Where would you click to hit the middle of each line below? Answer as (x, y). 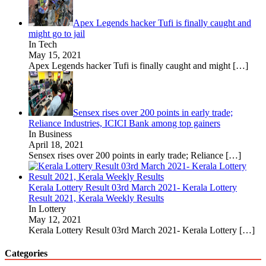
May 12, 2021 (55, 219)
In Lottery (47, 208)
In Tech (43, 44)
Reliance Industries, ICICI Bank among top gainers (124, 123)
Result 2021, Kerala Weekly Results (96, 198)
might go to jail (57, 33)
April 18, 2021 (56, 144)
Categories (26, 254)
